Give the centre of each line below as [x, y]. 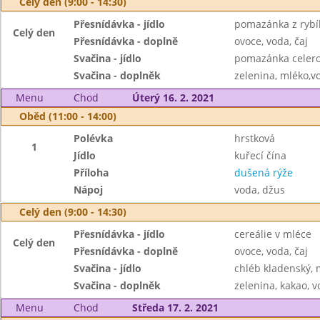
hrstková [254, 138]
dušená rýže [263, 172]
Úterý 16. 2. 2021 [173, 97]
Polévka [94, 138]
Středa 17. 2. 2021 [175, 307]
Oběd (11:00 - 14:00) [68, 116]
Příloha [91, 172]
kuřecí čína [260, 155]
